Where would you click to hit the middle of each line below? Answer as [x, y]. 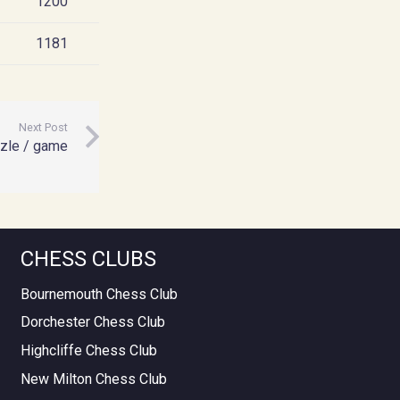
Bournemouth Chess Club [99, 294]
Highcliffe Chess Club [89, 350]
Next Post [43, 127]
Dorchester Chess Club [93, 322]
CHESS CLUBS [88, 259]
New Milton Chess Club [94, 379]
